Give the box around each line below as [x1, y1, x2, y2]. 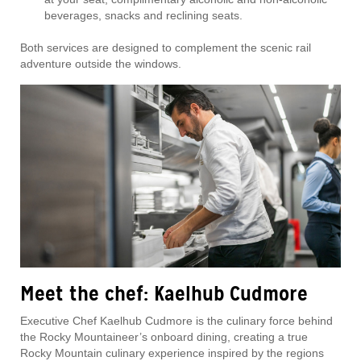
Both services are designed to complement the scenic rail [20, 40, 311, 54]
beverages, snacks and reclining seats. [44, 8, 243, 22]
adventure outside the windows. [20, 56, 181, 70]
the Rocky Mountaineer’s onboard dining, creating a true [20, 330, 308, 344]
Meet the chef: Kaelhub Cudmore [20, 280, 308, 308]
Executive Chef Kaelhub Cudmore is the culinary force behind [20, 314, 333, 328]
